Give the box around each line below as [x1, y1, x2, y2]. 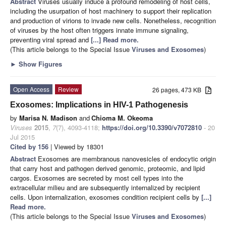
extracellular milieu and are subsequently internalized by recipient [10, 182, 200, 192]
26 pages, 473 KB [152, 85, 206, 94]
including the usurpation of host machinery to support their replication [10, 6, 211, 16]
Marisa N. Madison [19, 112, 77, 123]
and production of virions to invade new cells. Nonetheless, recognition [10, 15, 216, 25]
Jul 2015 [10, 132, 35, 142]
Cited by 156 [10, 141, 48, 151]
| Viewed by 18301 [48, 141, 104, 151]
